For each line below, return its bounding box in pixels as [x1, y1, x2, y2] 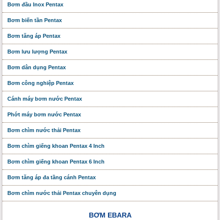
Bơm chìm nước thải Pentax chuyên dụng [7, 190, 116, 196]
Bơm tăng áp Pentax [7, 32, 60, 39]
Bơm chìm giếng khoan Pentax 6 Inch [7, 158, 105, 165]
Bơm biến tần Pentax [7, 17, 62, 23]
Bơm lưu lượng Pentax [7, 48, 67, 55]
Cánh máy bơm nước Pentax [7, 95, 82, 102]
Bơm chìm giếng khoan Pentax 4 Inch [7, 142, 105, 149]
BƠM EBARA [88, 211, 132, 219]
